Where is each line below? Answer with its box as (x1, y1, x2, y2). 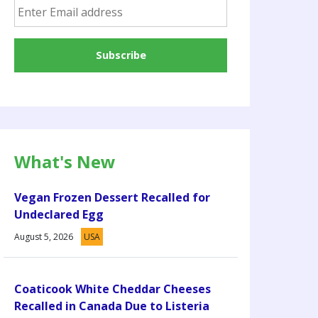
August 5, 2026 (14, 230, 73, 243)
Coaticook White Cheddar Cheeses (14, 280, 211, 297)
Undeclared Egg (14, 206, 104, 222)
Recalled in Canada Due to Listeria (14, 297, 209, 314)
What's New (14, 149, 116, 173)
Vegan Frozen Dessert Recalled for (14, 189, 210, 205)
